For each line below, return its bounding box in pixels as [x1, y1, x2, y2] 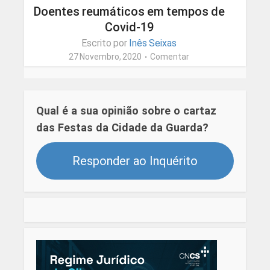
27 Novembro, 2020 [69, 52, 142, 62]
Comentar [150, 52, 189, 62]
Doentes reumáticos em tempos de [33, 4, 225, 19]
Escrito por [81, 37, 129, 49]
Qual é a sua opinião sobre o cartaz [36, 104, 216, 118]
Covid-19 [104, 20, 154, 35]
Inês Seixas [129, 37, 177, 49]
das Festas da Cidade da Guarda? [36, 121, 209, 134]
